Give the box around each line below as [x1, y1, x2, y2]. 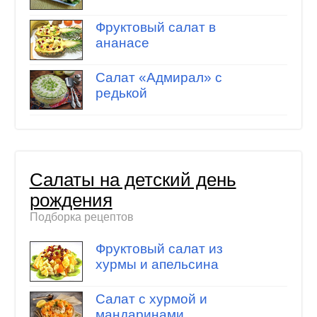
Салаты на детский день [29, 169, 236, 190]
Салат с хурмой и [95, 291, 207, 306]
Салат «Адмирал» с [95, 69, 222, 85]
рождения [29, 190, 113, 210]
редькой [95, 85, 147, 100]
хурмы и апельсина [95, 257, 219, 272]
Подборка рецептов [29, 210, 134, 223]
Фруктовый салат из [95, 241, 223, 257]
